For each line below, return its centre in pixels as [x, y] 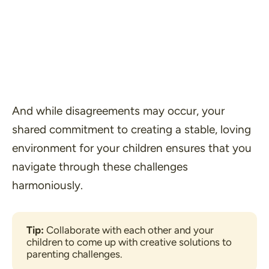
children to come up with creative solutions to [129, 242]
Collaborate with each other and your [130, 230]
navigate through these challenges [100, 167]
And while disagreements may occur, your [118, 111]
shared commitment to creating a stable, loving [131, 130]
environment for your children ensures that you [132, 148]
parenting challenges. [74, 254]
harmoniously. [47, 186]
